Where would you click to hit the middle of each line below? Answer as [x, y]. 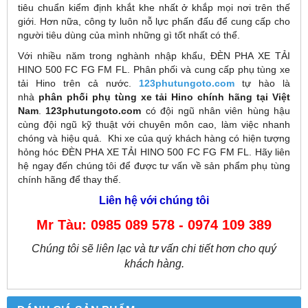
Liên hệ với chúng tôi [154, 201]
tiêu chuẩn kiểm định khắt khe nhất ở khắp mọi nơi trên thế [154, 8]
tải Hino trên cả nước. [78, 84]
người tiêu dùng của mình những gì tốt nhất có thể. [129, 35]
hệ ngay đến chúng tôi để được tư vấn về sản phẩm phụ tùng [154, 166]
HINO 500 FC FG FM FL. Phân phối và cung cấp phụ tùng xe [154, 70]
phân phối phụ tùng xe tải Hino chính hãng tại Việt [164, 97]
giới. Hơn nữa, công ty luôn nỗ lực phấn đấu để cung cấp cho [154, 22]
